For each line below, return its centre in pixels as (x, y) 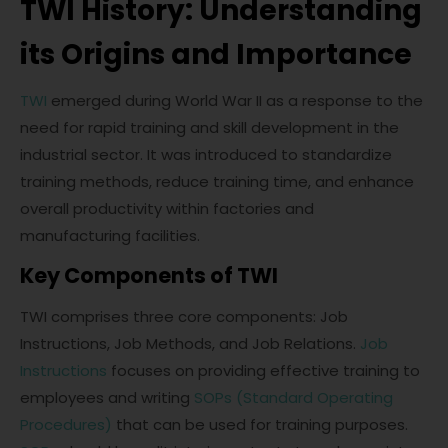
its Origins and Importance (216, 54)
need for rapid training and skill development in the (209, 127)
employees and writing (107, 397)
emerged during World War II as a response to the (235, 100)
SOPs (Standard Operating (293, 397)
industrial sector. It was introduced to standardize (206, 154)
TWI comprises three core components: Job (184, 316)
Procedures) (66, 424)
